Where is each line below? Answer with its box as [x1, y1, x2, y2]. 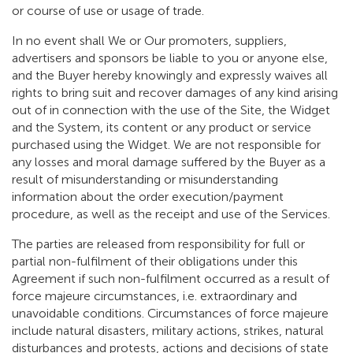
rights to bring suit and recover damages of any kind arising [12, 85, 338, 101]
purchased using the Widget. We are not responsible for [12, 137, 321, 153]
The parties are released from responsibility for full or [12, 236, 305, 252]
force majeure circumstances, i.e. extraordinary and [12, 288, 297, 304]
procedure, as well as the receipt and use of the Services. [12, 206, 330, 222]
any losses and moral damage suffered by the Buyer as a [12, 154, 325, 170]
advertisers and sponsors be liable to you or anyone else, [12, 50, 328, 66]
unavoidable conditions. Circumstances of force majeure [12, 306, 329, 321]
